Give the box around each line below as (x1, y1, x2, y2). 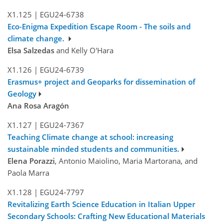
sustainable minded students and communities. (7, 144, 179, 154)
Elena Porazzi (7, 156, 55, 166)
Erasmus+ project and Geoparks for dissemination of (7, 77, 195, 87)
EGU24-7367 (39, 120, 84, 130)
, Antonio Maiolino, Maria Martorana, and (55, 156, 198, 166)
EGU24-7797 (39, 187, 84, 198)
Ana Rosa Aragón (7, 101, 69, 111)
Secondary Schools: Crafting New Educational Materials (7, 211, 205, 222)
